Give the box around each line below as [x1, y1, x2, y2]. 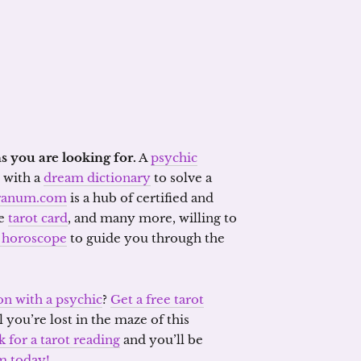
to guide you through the [67, 230, 225, 246]
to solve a [151, 170, 212, 185]
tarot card [8, 210, 68, 226]
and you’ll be [120, 332, 203, 347]
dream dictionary [44, 170, 151, 185]
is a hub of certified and [67, 190, 214, 205]
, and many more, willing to [68, 210, 237, 226]
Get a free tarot [110, 292, 204, 307]
